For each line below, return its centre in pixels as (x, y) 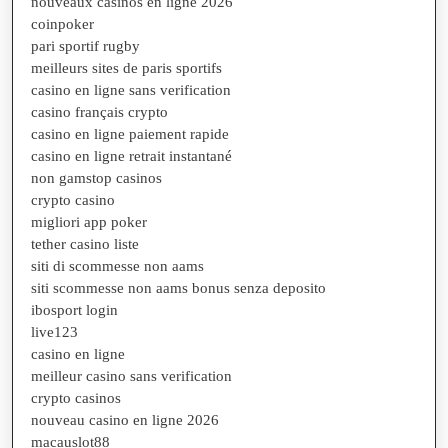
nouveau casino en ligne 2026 (125, 419)
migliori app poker (89, 221)
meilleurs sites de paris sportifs (126, 67)
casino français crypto (99, 111)
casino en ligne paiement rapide (130, 133)
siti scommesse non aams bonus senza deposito (178, 287)
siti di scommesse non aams (117, 265)
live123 (54, 331)
